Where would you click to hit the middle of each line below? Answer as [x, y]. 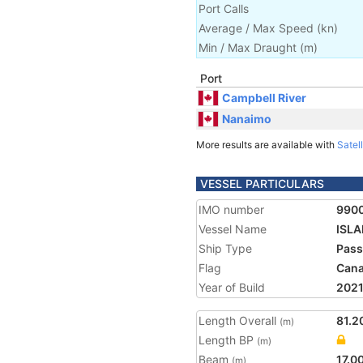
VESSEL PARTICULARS [262, 184]
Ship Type [225, 248]
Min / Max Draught [248, 47]
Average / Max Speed [256, 28]
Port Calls [224, 9]
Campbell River [264, 97]
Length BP [228, 340]
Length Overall [239, 320]
